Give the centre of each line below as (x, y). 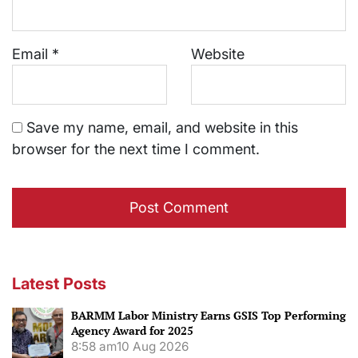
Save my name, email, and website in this (162, 128)
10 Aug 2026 (153, 347)
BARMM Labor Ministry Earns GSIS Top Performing (209, 316)
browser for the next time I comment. (136, 149)
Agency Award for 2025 (132, 331)
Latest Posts (59, 284)
